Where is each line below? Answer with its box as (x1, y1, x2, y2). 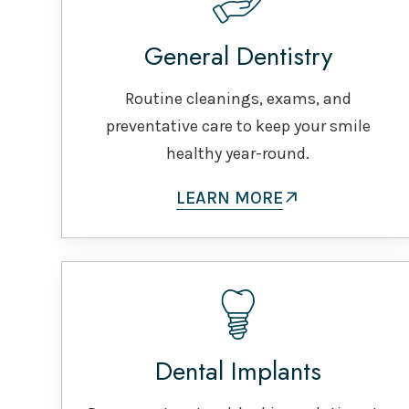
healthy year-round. (166, 142, 309, 163)
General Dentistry (143, 37, 332, 75)
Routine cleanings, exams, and (124, 88, 351, 109)
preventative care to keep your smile (105, 115, 371, 136)
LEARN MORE (176, 186, 283, 208)
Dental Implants (154, 351, 321, 390)
